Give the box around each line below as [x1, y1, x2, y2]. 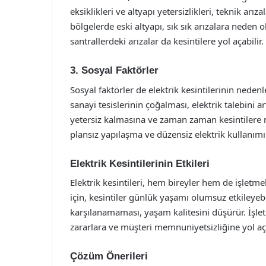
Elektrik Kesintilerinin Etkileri [70, 157, 210, 169]
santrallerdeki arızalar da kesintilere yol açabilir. [70, 35, 264, 47]
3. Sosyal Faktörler [70, 65, 159, 76]
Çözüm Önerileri [70, 251, 148, 262]
